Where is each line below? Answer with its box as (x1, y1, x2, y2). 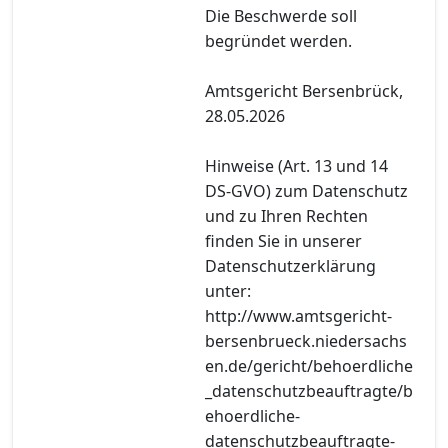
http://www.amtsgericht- (205, 304, 392, 327)
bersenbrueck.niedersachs (205, 329, 407, 352)
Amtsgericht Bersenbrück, (205, 79, 403, 102)
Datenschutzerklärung (205, 254, 376, 277)
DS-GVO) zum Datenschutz (205, 179, 408, 202)
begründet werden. (205, 29, 352, 52)
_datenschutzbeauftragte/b (205, 379, 413, 402)
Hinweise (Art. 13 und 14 (205, 154, 388, 177)
